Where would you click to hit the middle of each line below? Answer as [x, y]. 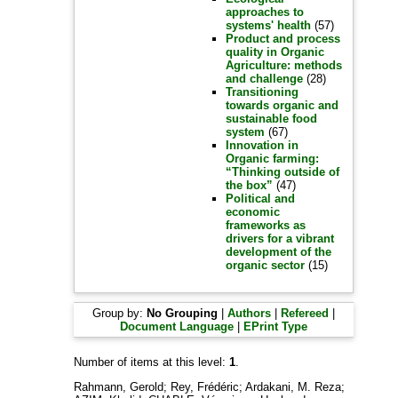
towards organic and [283, 105]
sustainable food [272, 119]
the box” [250, 185]
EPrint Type [276, 326]
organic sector [266, 265]
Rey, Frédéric [205, 387]
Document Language [177, 326]
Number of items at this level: [152, 362]
